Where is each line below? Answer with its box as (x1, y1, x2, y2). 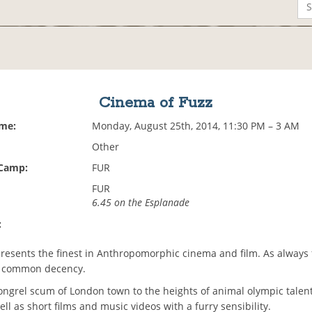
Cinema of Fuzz (99, 93, 213, 114)
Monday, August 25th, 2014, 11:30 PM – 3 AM (92, 119, 300, 133)
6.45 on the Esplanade (92, 196, 190, 210)
